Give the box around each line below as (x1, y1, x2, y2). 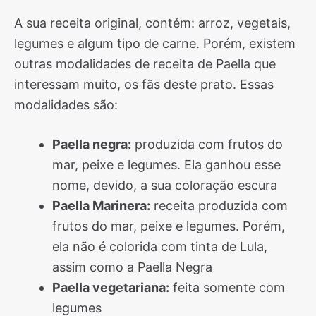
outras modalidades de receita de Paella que (14, 56, 276, 71)
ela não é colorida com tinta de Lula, (52, 239, 267, 254)
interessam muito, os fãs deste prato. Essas (14, 77, 274, 92)
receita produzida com (150, 198, 288, 213)
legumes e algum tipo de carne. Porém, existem (14, 36, 296, 51)
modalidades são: (14, 97, 118, 112)
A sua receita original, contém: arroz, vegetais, (14, 16, 291, 30)
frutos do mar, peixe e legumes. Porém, (52, 219, 285, 233)
